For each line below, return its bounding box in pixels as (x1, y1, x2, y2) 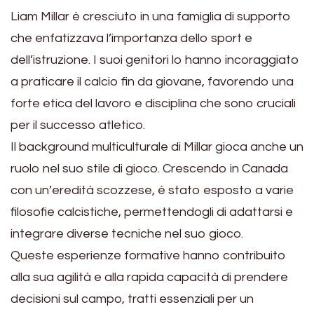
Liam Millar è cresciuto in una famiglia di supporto (11, 9, 291, 23)
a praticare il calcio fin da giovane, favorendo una (11, 74, 294, 88)
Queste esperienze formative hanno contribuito (11, 248, 286, 262)
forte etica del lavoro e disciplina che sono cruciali (11, 96, 296, 110)
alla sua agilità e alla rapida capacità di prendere (11, 270, 288, 284)
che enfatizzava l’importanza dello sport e (11, 31, 252, 45)
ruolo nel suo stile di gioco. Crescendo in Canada (11, 161, 288, 175)
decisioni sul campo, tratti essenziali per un (11, 292, 254, 306)
